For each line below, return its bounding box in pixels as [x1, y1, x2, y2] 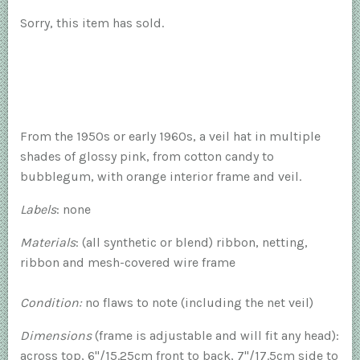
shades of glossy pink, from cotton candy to [20, 149, 274, 165]
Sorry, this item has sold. [20, 14, 164, 31]
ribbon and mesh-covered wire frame [20, 255, 235, 271]
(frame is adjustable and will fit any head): [92, 328, 339, 344]
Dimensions [20, 328, 92, 344]
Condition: [20, 295, 82, 311]
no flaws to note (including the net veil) [82, 295, 313, 311]
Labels [20, 202, 56, 218]
